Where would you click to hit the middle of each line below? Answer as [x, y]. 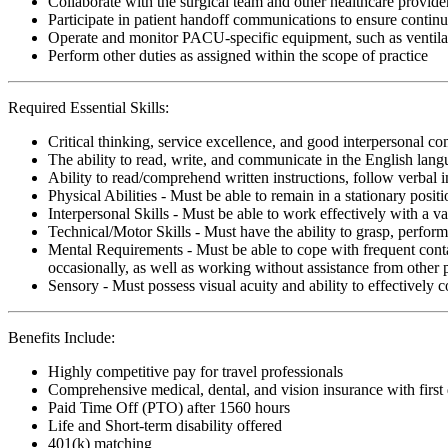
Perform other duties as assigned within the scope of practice [238, 55]
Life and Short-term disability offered [165, 425]
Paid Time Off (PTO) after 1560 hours [169, 407]
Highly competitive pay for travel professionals [195, 371]
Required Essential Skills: [88, 107]
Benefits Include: [61, 337]
